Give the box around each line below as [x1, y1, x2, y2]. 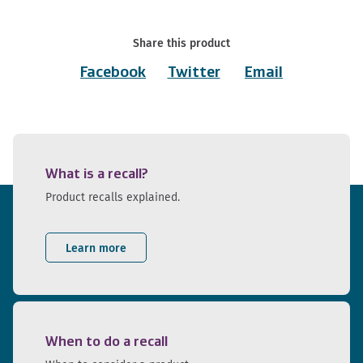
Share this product [133, 35, 230, 52]
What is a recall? [45, 167, 148, 181]
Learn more [66, 239, 126, 256]
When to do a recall [45, 335, 168, 349]
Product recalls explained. [45, 189, 180, 206]
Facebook [80, 64, 146, 81]
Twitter [167, 64, 220, 81]
